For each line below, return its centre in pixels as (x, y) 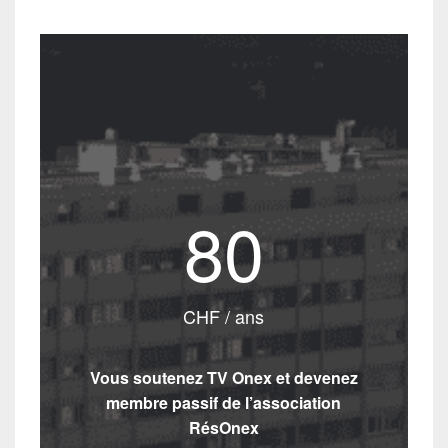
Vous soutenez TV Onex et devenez (223, 377)
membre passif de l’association (224, 402)
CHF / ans (224, 316)
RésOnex (223, 427)
